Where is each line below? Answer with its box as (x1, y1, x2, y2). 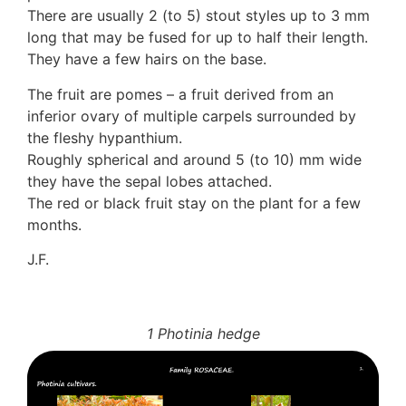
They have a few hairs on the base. (27, 50, 266, 69)
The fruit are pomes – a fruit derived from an (27, 84, 333, 103)
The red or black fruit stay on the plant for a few (27, 193, 361, 212)
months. (27, 215, 82, 234)
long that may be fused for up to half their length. (27, 28, 368, 47)
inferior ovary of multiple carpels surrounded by (27, 106, 356, 125)
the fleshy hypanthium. (27, 128, 182, 147)
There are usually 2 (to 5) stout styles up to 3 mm (27, 6, 370, 25)
